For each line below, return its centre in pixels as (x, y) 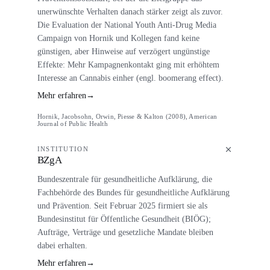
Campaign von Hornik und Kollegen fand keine (118, 38)
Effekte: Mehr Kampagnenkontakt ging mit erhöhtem (128, 65)
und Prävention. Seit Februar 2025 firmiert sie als (122, 206)
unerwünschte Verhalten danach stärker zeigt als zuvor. (130, 12)
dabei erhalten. (62, 246)
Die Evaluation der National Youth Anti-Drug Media (127, 25)
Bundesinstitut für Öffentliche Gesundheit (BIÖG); (124, 219)
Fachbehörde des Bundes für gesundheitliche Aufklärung (133, 193)
